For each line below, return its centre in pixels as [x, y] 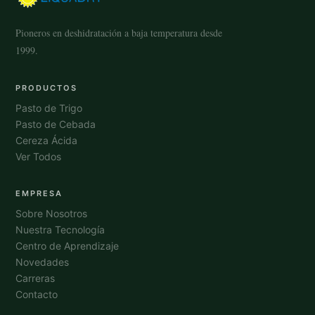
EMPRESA [39, 193]
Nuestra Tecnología [60, 230]
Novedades [43, 262]
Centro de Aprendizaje [67, 246]
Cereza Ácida [47, 140]
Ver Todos [39, 156]
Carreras [36, 278]
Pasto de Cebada [56, 124]
